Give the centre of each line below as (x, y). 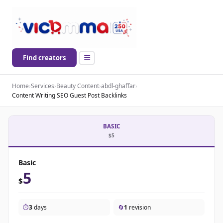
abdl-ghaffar (118, 86)
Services (43, 86)
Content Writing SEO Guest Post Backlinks (69, 96)
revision (139, 208)
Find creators (44, 58)
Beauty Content (78, 86)
